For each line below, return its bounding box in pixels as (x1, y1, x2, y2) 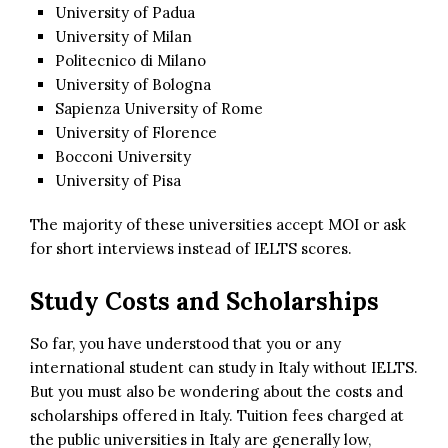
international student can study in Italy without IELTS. (30, 357, 418, 377)
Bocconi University (55, 146, 191, 166)
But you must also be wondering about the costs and (30, 381, 403, 401)
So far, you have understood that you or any (30, 333, 341, 353)
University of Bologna (55, 74, 211, 94)
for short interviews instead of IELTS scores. (30, 238, 352, 258)
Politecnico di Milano (55, 50, 206, 70)
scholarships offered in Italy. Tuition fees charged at (30, 405, 404, 425)
